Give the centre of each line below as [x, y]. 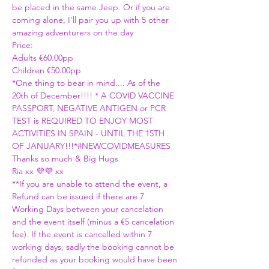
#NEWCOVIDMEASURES [124, 146]
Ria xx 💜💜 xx [38, 171]
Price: [23, 45]
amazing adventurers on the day [73, 32]
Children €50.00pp [48, 70]
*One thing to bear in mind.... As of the [87, 83]
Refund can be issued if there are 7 [79, 196]
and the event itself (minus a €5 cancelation [94, 222]
